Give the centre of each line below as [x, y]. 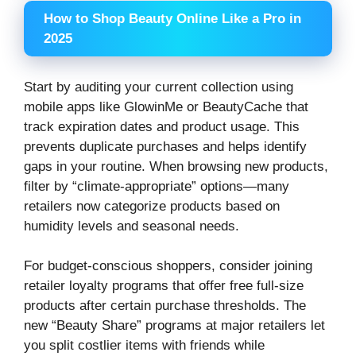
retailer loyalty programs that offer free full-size [164, 286]
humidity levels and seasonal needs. [132, 226]
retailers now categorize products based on [152, 206]
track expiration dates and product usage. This [162, 126]
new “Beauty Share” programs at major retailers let [174, 325]
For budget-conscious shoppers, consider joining [168, 266]
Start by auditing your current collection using [159, 87]
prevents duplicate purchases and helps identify [165, 146]
